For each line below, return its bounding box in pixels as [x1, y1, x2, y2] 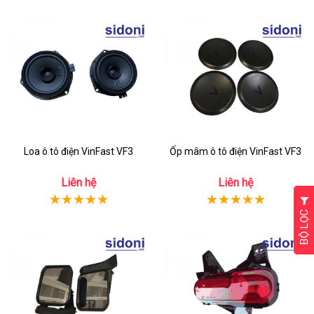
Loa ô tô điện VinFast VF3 [24, 146, 133, 157]
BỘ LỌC [298, 205, 310, 245]
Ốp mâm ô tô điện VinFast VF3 [170, 146, 301, 157]
